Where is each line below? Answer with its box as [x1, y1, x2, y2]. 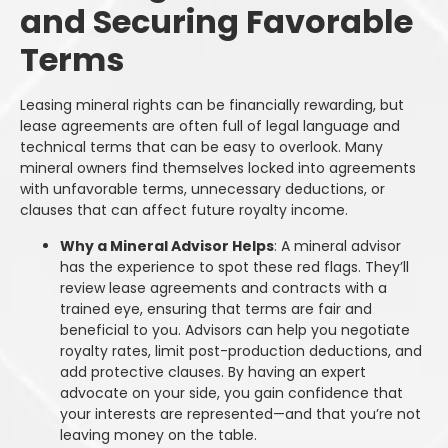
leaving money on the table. [60, 424, 257, 445]
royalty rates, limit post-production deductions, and [60, 340, 422, 361]
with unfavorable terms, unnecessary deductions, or [20, 179, 385, 200]
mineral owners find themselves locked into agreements [20, 158, 416, 179]
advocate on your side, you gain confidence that [60, 382, 403, 403]
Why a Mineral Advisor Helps [60, 235, 274, 256]
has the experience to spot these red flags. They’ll [60, 256, 409, 277]
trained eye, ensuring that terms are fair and [60, 298, 372, 319]
